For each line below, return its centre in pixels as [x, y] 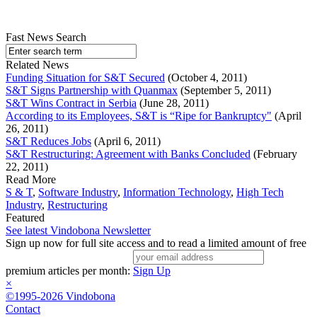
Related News [37, 65]
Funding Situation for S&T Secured [85, 78]
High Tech [260, 192]
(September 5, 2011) [224, 91]
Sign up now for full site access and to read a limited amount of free [156, 243]
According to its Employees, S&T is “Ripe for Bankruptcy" [139, 116]
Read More [31, 180]
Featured [25, 218]
